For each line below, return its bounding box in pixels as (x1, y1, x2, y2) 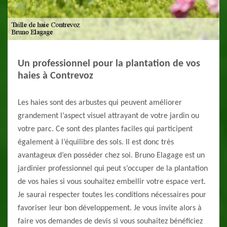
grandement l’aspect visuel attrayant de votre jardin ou (18, 112, 199, 121)
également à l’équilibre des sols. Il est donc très (18, 138, 174, 147)
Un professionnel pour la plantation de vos (18, 59, 200, 69)
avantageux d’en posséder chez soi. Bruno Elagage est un (18, 152, 205, 160)
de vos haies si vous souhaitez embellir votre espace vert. (18, 178, 206, 186)
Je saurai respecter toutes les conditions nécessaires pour (18, 191, 206, 200)
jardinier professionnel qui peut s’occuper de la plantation (18, 165, 208, 173)
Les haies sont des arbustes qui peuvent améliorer (18, 99, 182, 107)
